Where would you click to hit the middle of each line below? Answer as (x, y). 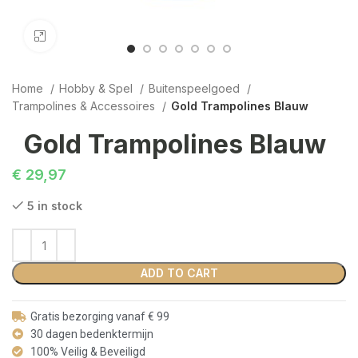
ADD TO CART (179, 273)
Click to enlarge (95, 36)
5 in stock (55, 206)
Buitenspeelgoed (196, 88)
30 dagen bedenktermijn (91, 334)
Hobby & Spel (97, 88)
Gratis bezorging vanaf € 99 (99, 316)
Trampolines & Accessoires (85, 106)
